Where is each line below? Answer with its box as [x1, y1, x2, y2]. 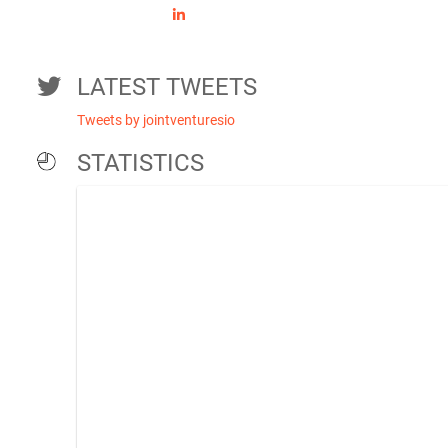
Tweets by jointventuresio [77, 112, 235, 128]
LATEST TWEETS [77, 73, 257, 101]
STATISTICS [77, 149, 204, 177]
